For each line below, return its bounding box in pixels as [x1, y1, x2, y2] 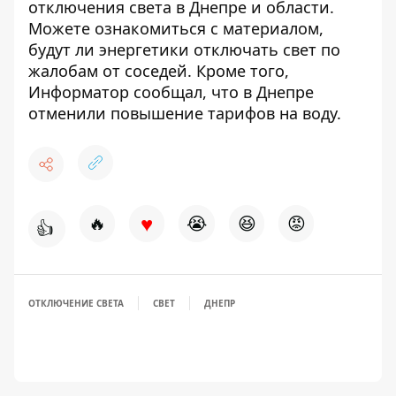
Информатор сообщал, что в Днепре [28, 81, 314, 103]
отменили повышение [28, 103, 203, 124]
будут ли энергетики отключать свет [28, 39, 316, 60]
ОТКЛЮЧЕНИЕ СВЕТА [28, 297, 124, 309]
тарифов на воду [208, 103, 337, 124]
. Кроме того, [187, 60, 289, 81]
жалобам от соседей [28, 60, 187, 81]
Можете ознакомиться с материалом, [28, 18, 324, 39]
